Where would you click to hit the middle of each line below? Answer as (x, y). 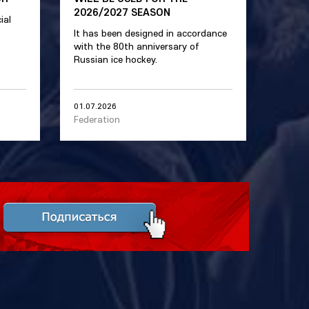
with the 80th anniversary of (137, 46)
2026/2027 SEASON (122, 12)
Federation (97, 119)
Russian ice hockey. (116, 59)
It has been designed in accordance (150, 33)
